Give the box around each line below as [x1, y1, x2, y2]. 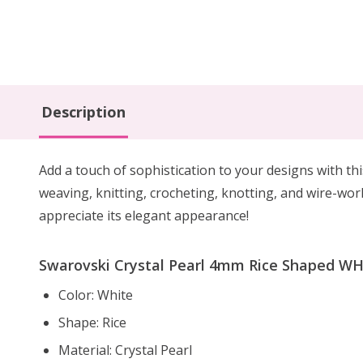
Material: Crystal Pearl [58, 340, 192, 359]
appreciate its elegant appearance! [39, 206, 249, 224]
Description [41, 101, 126, 122]
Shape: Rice [58, 313, 126, 331]
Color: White [58, 285, 133, 304]
